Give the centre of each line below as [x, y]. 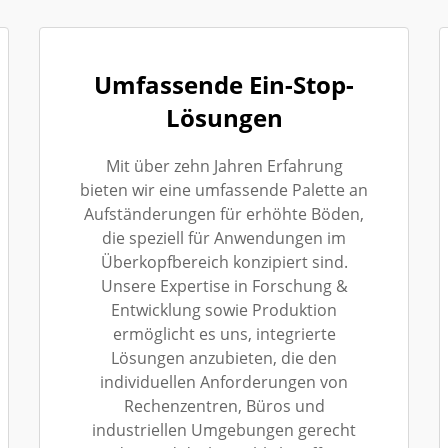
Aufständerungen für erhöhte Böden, [224, 213]
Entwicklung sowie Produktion [224, 309]
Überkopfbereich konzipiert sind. [224, 261]
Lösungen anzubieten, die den [224, 357]
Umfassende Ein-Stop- [224, 84]
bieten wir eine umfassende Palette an [224, 189]
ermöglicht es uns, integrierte [224, 333]
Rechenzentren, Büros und [224, 405]
